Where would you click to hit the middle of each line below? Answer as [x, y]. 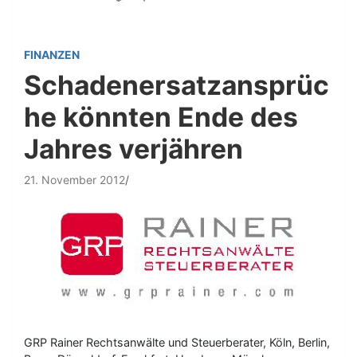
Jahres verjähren [133, 148]
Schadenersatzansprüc [177, 84]
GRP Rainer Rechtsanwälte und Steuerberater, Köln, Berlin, [177, 342]
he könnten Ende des [161, 116]
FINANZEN [52, 54]
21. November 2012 [75, 179]
